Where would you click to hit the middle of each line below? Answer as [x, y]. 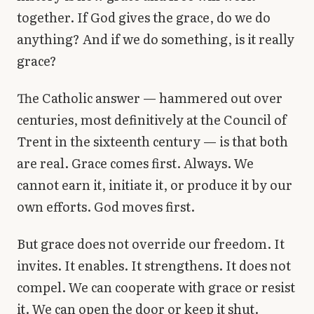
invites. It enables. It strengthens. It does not [154, 266]
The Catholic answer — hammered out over [150, 97]
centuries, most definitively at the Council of [152, 119]
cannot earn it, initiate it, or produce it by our [155, 184]
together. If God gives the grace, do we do [144, 17]
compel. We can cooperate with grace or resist [156, 287]
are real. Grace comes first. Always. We [135, 163]
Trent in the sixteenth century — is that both [152, 141]
